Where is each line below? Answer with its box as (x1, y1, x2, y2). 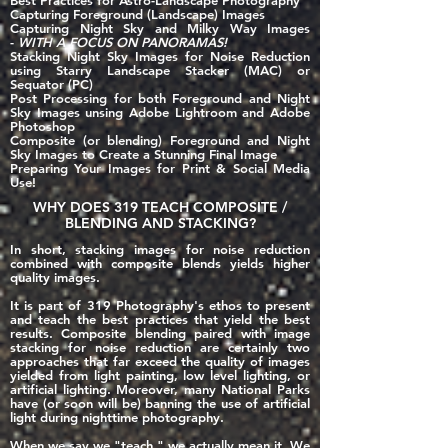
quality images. (10, 269, 104, 285)
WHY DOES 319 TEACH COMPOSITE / (33, 198, 287, 216)
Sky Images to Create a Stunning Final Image (10, 146, 277, 162)
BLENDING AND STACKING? (64, 214, 256, 232)
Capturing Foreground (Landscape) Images (10, 6, 265, 22)
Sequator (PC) (10, 76, 93, 92)
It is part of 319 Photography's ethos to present (10, 297, 310, 313)
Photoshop (10, 118, 75, 134)
